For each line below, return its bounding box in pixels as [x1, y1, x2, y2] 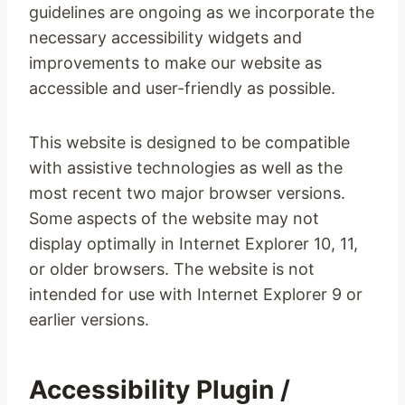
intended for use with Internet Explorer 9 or [29, 285, 363, 304]
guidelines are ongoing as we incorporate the [29, 3, 374, 22]
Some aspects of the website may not [29, 209, 319, 228]
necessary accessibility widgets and [29, 28, 302, 47]
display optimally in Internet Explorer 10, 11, [29, 234, 358, 253]
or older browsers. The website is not [29, 259, 315, 278]
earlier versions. [29, 310, 149, 329]
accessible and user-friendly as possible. [29, 79, 335, 98]
